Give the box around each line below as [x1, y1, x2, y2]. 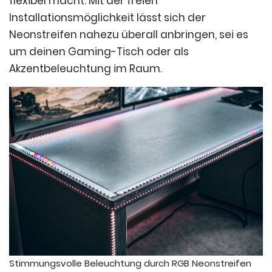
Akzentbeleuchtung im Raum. [9, 61, 162, 76]
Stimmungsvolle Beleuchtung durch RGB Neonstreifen [9, 257, 251, 270]
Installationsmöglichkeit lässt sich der [9, 10, 206, 25]
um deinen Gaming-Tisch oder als [9, 44, 189, 59]
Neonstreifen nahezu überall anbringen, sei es [9, 27, 248, 42]
